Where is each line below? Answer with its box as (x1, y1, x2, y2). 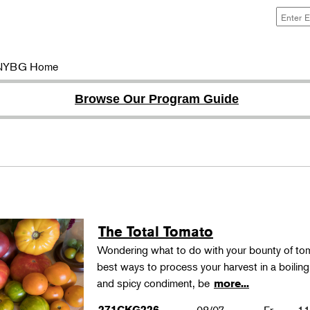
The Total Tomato (98, 223, 214, 240)
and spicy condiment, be (97, 276, 213, 290)
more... (214, 277, 250, 290)
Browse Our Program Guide (75, 92, 239, 106)
